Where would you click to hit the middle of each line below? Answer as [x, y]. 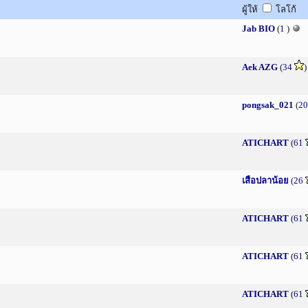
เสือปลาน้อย [265, 180]
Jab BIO [258, 29]
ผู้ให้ [250, 9]
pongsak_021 [268, 105]
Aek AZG [260, 67]
